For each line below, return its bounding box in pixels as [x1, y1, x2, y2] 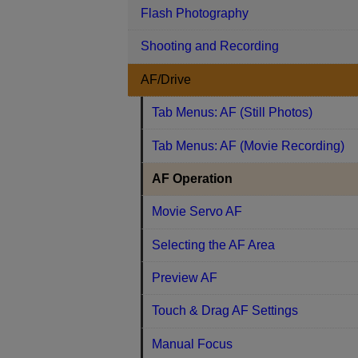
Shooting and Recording [141, 39, 279, 54]
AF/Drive [141, 72, 191, 86]
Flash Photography [141, 6, 249, 21]
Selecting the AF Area [152, 237, 276, 252]
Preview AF [152, 271, 218, 285]
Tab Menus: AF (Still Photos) [152, 105, 313, 120]
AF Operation [152, 171, 233, 185]
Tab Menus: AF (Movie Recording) [152, 138, 345, 153]
